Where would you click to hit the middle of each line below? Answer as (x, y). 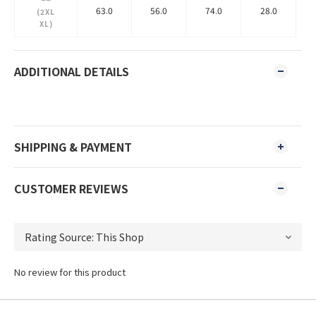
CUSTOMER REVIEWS (71, 188)
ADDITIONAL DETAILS (72, 71)
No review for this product (70, 272)
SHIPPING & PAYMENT (73, 147)
